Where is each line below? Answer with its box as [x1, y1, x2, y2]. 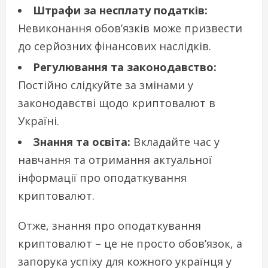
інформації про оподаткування [18, 170, 187, 185]
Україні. [18, 113, 59, 128]
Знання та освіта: [33, 134, 130, 149]
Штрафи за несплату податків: [33, 2, 208, 17]
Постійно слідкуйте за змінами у [18, 77, 193, 92]
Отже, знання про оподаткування [18, 218, 201, 233]
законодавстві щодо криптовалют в [18, 95, 215, 110]
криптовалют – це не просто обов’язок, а [18, 236, 242, 251]
